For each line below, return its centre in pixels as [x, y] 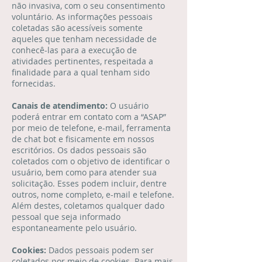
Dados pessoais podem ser [101, 250]
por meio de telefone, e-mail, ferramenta [91, 128]
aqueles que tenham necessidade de [84, 39]
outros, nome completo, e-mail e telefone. [93, 194]
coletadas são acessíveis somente [77, 28]
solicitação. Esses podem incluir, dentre [89, 183]
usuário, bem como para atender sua [84, 172]
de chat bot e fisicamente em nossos [83, 139]
